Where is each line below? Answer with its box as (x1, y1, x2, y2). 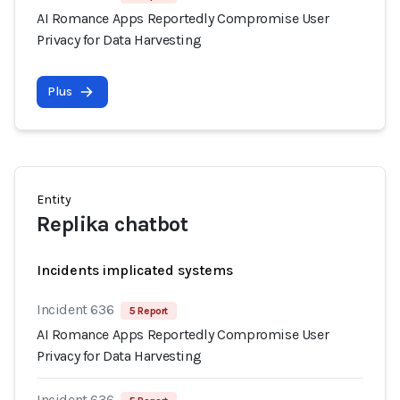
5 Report (129, 304, 169, 317)
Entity (37, 192, 71, 207)
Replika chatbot (37, 212, 187, 237)
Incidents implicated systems (37, 262, 233, 279)
